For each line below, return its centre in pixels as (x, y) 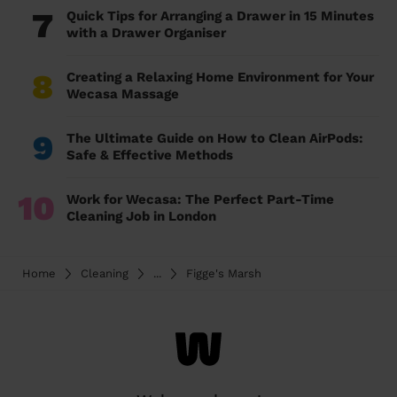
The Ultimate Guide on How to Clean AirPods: (215, 139)
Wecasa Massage (123, 94)
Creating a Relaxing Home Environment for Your (220, 78)
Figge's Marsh (224, 274)
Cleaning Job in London (141, 217)
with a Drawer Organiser (146, 33)
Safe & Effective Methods (150, 156)
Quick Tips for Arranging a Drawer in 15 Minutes (220, 16)
